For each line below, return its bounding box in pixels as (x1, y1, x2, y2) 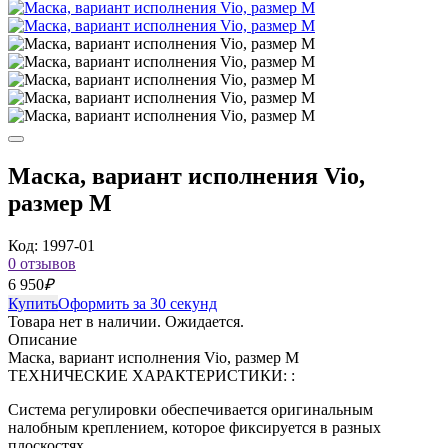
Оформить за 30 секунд (58, 294, 217, 312)
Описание (8, 330, 77, 348)
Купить (8, 294, 58, 312)
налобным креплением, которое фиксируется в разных (8, 418, 381, 436)
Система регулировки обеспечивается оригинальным (8, 400, 373, 418)
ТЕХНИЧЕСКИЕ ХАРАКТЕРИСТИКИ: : (8, 366, 295, 384)
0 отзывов (8, 254, 76, 272)
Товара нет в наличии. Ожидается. (8, 312, 244, 330)
